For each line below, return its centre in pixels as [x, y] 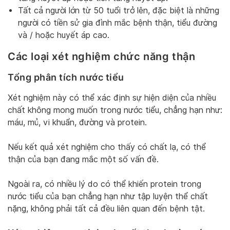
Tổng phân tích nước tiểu [66, 77]
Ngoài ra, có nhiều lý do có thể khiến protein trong [104, 184]
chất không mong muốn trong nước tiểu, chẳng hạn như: [115, 110]
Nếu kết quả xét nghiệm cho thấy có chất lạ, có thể [107, 147]
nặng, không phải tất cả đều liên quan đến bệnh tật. [106, 208]
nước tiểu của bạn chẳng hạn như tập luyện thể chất [108, 196]
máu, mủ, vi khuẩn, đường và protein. [77, 122]
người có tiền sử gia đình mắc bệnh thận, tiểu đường [118, 23]
